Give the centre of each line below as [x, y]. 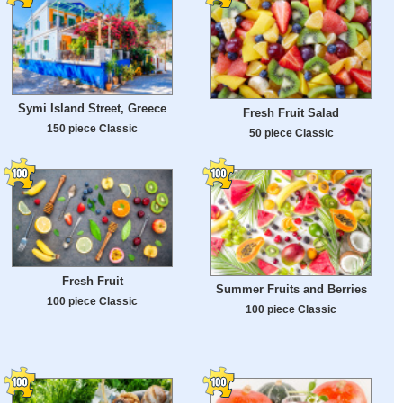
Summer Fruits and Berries [291, 290]
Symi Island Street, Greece [92, 109]
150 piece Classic [92, 129]
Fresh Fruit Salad [291, 112]
